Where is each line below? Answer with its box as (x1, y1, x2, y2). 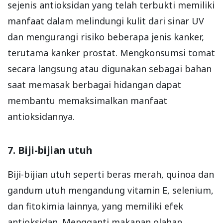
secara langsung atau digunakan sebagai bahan (7, 62, 212, 75)
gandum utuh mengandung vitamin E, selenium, (7, 184, 214, 196)
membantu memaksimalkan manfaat (7, 94, 167, 107)
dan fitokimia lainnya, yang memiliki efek (7, 200, 183, 212)
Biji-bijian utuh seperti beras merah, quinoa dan (7, 168, 214, 180)
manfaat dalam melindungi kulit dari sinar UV (7, 14, 204, 27)
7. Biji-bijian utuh (7, 143, 93, 157)
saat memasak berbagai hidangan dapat (7, 78, 181, 91)
